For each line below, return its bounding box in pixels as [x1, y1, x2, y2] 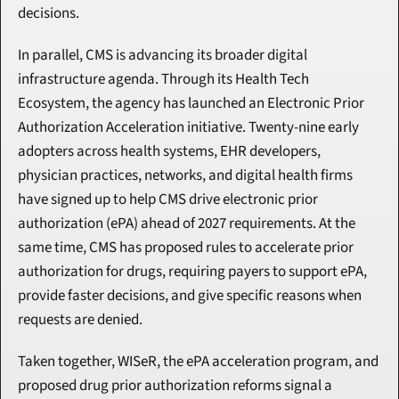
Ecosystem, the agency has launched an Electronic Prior [18, 93, 364, 115]
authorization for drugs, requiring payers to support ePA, [18, 261, 367, 283]
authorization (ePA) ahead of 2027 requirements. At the [18, 213, 355, 235]
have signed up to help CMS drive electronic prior [18, 189, 318, 211]
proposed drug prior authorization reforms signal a [18, 375, 332, 397]
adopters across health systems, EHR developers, [18, 141, 321, 163]
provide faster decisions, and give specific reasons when [18, 285, 362, 307]
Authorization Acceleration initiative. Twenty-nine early [18, 117, 359, 139]
